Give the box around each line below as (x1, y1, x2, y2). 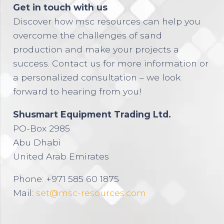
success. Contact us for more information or (13, 58, 209, 69)
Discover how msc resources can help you (13, 16, 201, 27)
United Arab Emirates (13, 150, 109, 161)
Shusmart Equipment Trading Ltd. (13, 108, 171, 119)
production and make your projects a (13, 44, 179, 55)
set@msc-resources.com (36, 187, 146, 198)
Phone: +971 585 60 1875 (13, 173, 119, 184)
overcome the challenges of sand (13, 30, 162, 41)
